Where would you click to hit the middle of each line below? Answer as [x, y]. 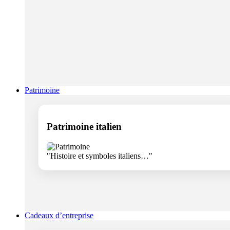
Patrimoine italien [84, 127]
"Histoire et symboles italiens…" [100, 156]
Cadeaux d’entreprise [59, 215]
